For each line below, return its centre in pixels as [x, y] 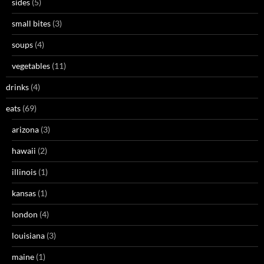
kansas [24, 193]
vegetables [31, 65]
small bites [31, 23]
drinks [17, 87]
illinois [24, 171]
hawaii [24, 150]
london [25, 214]
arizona [25, 129]
